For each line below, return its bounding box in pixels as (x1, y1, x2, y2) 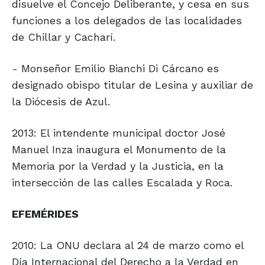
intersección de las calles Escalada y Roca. (12, 176, 232, 189)
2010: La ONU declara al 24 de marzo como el (12, 239, 244, 252)
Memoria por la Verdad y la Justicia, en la (12, 160, 224, 173)
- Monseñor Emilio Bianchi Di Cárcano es (12, 62, 219, 75)
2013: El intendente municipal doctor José (12, 127, 225, 140)
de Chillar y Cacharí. (12, 31, 115, 44)
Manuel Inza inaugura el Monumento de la (12, 143, 226, 156)
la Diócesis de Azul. (12, 95, 110, 108)
